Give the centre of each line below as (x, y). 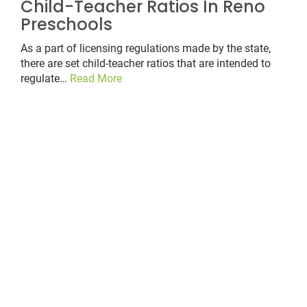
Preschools (66, 25)
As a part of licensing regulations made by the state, (146, 49)
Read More (96, 79)
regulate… (45, 79)
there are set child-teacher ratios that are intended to (146, 64)
